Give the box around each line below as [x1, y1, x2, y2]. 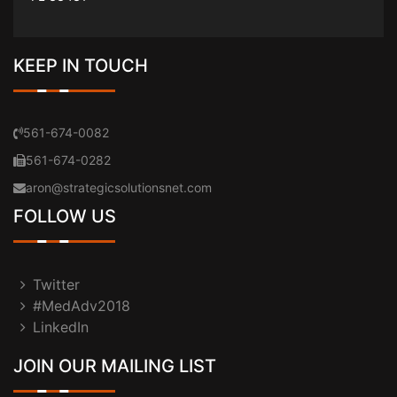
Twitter [33, 276, 80, 293]
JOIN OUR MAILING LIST [13, 355, 216, 377]
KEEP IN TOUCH [13, 55, 148, 76]
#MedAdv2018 [33, 297, 130, 315]
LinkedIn [33, 318, 89, 336]
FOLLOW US [13, 206, 116, 227]
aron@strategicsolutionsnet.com [26, 180, 212, 195]
